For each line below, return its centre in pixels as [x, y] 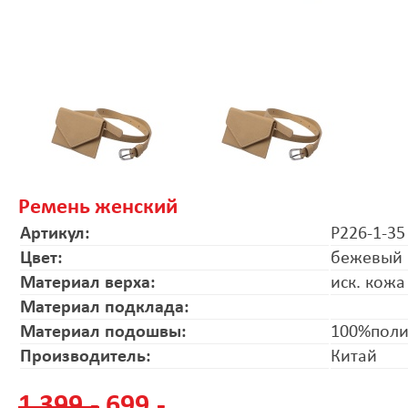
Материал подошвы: [103, 332]
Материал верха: [88, 283]
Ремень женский [98, 207]
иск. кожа [368, 283]
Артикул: [55, 234]
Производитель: [86, 357]
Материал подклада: [105, 307]
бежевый [367, 258]
